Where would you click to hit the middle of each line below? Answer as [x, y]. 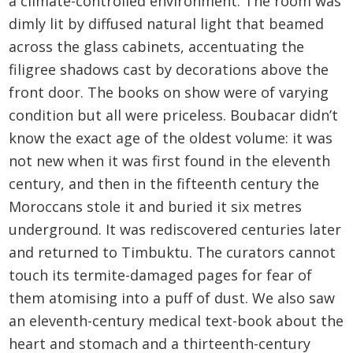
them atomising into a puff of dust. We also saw [172, 298]
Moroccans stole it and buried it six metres [156, 207]
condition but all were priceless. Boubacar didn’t [174, 115]
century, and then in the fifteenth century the [164, 184]
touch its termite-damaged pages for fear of [161, 275]
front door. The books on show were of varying [169, 93]
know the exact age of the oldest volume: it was [171, 138]
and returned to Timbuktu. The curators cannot [173, 253]
